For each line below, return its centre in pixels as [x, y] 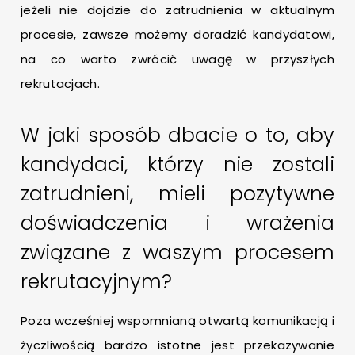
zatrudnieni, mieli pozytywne [177, 194]
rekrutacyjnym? [96, 282]
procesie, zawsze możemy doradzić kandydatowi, [177, 35]
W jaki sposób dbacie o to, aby [177, 136]
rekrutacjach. [60, 84]
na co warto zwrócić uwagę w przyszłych [177, 59]
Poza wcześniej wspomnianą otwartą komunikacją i [177, 321]
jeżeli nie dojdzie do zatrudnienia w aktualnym [177, 10]
